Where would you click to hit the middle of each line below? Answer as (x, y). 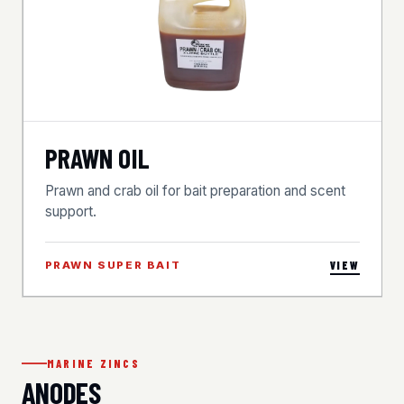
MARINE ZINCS (93, 364)
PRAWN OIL (97, 158)
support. (70, 212)
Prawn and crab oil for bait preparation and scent (195, 191)
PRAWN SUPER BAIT (113, 266)
